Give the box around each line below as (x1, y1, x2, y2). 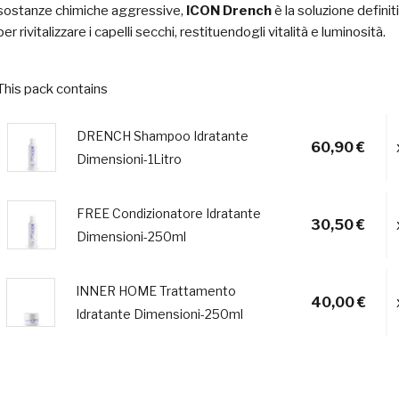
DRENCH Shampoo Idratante (76, 127, 248, 143)
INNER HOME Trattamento (76, 282, 237, 298)
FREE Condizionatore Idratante (76, 205, 261, 221)
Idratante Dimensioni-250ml (76, 305, 244, 322)
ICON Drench (186, 3, 272, 19)
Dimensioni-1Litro (76, 151, 182, 167)
